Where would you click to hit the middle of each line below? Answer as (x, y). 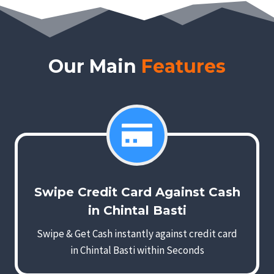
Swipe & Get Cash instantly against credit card (137, 234)
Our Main (95, 67)
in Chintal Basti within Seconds (137, 250)
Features (183, 67)
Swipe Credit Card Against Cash (137, 192)
